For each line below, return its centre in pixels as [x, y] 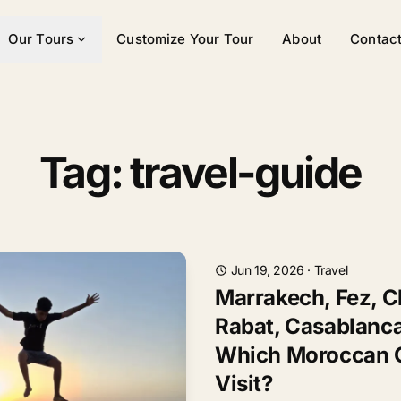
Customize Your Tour [185, 39]
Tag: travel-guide [200, 172]
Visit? [244, 384]
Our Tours [41, 39]
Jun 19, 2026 [267, 270]
